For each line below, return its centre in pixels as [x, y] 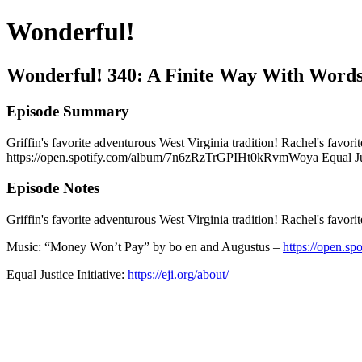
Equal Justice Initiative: [67, 274]
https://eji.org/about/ [178, 274]
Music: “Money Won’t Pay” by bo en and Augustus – [145, 246]
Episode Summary [68, 111]
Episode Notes [53, 188]
